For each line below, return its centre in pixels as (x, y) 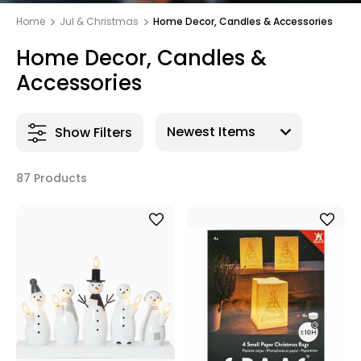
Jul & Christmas (99, 21)
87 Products (52, 178)
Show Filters (93, 132)
